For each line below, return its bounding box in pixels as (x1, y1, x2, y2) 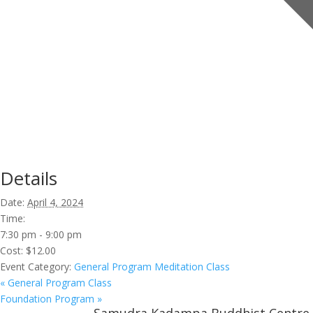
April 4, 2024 (27, 195, 83, 209)
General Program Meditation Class (74, 259, 230, 273)
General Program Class (5, 275, 112, 289)
